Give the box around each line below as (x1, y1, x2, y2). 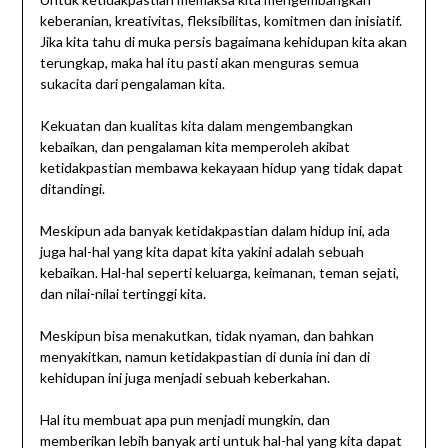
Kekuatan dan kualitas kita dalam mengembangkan (39, 117, 353, 135)
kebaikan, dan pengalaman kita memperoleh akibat (39, 138, 350, 156)
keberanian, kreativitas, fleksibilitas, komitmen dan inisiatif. (39, 12, 402, 30)
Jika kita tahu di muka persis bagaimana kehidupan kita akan (39, 33, 407, 51)
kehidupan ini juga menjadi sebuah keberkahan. (39, 369, 330, 387)
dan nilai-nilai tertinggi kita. (39, 285, 206, 303)
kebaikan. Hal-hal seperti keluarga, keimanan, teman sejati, (39, 264, 399, 282)
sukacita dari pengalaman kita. (39, 75, 225, 93)
